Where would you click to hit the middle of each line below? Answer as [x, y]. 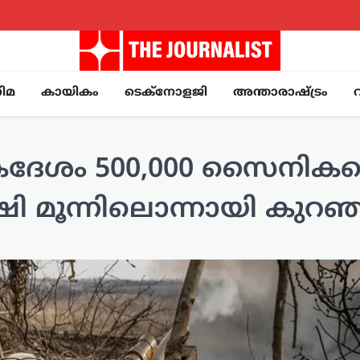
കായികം [70, 93]
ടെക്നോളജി [166, 93]
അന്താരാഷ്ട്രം [280, 93]
